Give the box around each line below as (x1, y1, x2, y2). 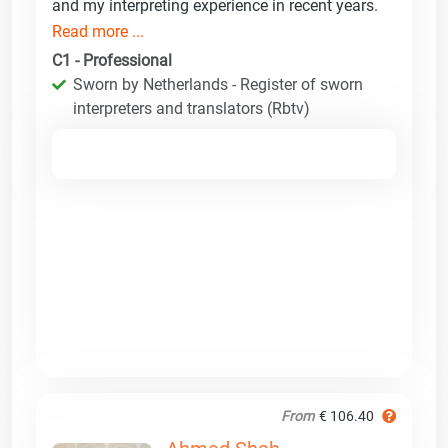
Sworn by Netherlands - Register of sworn (73, 74, 363, 94)
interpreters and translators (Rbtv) (73, 98, 310, 118)
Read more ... (52, 21, 144, 41)
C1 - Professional (52, 50, 172, 70)
